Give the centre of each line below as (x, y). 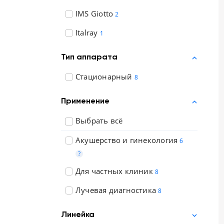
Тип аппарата (89, 57)
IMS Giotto (94, 13)
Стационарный (104, 76)
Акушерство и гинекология (127, 140)
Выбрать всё (99, 120)
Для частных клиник (114, 171)
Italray (87, 32)
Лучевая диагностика (116, 190)
